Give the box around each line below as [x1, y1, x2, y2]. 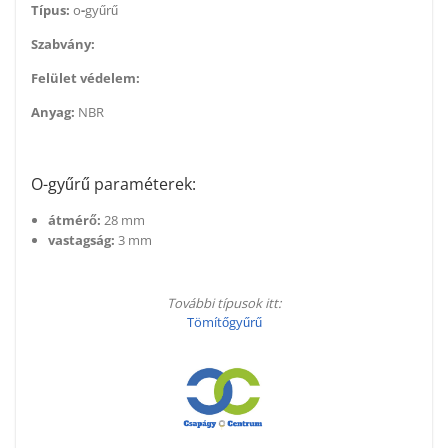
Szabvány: [31, 35, 95, 54]
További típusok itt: [167, 294, 281, 313]
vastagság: [48, 231, 115, 250]
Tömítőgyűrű [186, 313, 262, 332]
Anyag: [31, 103, 78, 122]
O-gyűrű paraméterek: [31, 173, 196, 196]
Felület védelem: [31, 69, 143, 88]
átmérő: [48, 211, 101, 230]
